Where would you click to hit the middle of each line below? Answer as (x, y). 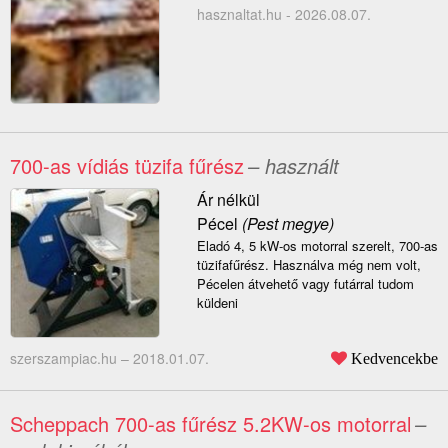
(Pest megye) (285, 224)
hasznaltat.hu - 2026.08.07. (283, 14)
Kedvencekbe (394, 358)
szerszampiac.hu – (71, 358)
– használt (293, 166)
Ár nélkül (228, 200)
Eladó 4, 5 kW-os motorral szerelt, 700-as (317, 246)
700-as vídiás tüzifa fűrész (127, 166)
